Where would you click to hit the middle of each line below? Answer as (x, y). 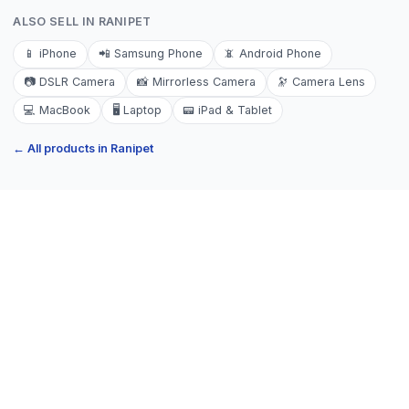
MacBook (65, 110)
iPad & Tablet (236, 110)
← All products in (62, 148)
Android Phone (281, 54)
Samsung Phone (158, 54)
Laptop (142, 110)
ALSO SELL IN (56, 22)
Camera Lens (329, 82)
